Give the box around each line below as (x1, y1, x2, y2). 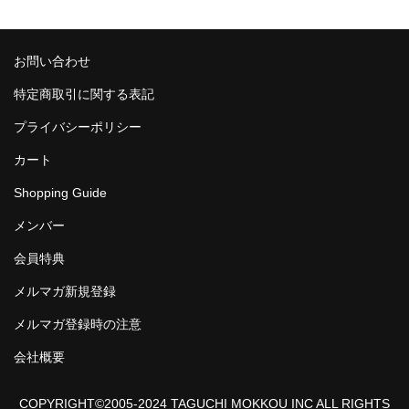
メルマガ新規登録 (14, 284, 116, 299)
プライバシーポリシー (14, 120, 142, 135)
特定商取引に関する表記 (14, 87, 154, 102)
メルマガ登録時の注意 (14, 317, 142, 332)
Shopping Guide (14, 185, 107, 201)
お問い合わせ (14, 54, 90, 69)
